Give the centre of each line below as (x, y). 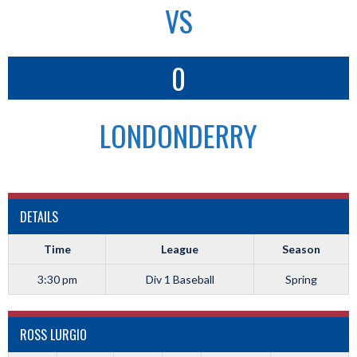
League (180, 249)
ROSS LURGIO (53, 335)
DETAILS (39, 217)
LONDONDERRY (178, 135)
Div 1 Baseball (180, 279)
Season (301, 249)
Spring (301, 279)
